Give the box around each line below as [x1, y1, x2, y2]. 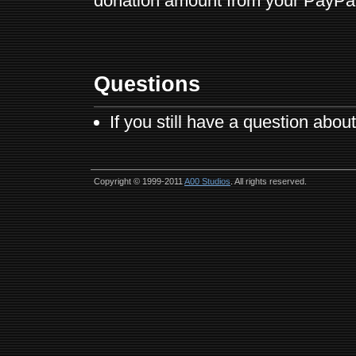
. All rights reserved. [230, 176, 307, 187]
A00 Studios [184, 176, 230, 187]
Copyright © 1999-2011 [94, 176, 184, 187]
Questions [94, 71, 200, 96]
